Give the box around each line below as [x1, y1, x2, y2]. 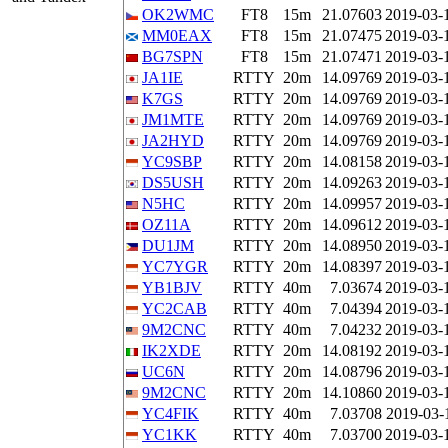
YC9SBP [142, 153, 202, 170]
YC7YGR [142, 258, 208, 275]
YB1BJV [142, 279, 202, 296]
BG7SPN [142, 48, 203, 65]
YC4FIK [142, 405, 199, 422]
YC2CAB [142, 300, 207, 317]
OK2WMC [142, 6, 214, 23]
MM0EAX [142, 27, 212, 44]
